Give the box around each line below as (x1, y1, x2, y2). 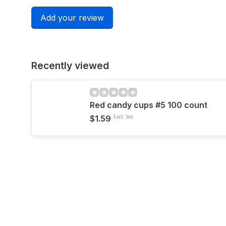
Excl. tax (114, 114, 133, 120)
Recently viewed (31, 60, 109, 72)
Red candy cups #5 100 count (90, 100, 207, 110)
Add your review (40, 13, 104, 23)
